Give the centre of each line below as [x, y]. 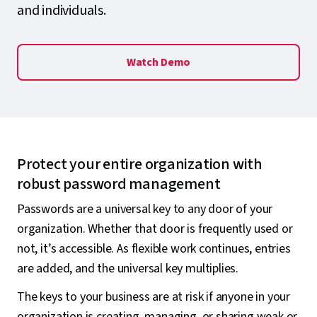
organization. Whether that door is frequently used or [155, 229]
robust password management [119, 184]
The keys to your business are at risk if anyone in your [154, 297]
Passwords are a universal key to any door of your [145, 209]
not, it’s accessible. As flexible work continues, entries [154, 249]
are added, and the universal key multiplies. [128, 269]
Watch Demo [158, 62]
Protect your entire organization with [140, 164]
